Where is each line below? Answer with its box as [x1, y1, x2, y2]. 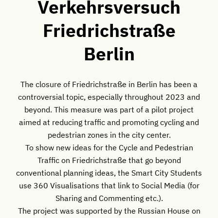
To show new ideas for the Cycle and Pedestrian [25, 142, 193, 152]
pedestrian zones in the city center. [47, 129, 171, 140]
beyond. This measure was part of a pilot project [24, 104, 194, 114]
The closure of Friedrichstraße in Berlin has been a [20, 78, 198, 89]
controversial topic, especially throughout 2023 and [18, 91, 200, 102]
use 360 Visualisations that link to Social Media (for [18, 180, 200, 190]
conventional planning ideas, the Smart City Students [16, 167, 202, 178]
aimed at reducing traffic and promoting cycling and [19, 116, 199, 127]
